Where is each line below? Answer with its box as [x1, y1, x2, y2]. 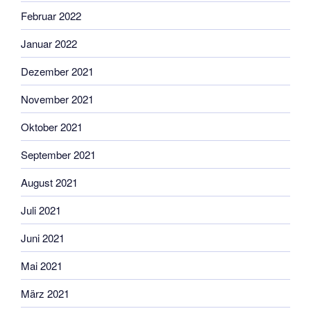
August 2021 [21, 174, 78, 190]
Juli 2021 [21, 202, 61, 217]
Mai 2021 [21, 258, 62, 273]
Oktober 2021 [21, 119, 83, 134]
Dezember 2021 [21, 63, 94, 78]
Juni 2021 [21, 230, 65, 245]
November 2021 [21, 91, 94, 106]
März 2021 [21, 285, 69, 301]
